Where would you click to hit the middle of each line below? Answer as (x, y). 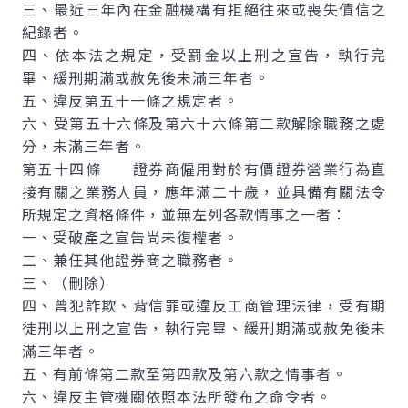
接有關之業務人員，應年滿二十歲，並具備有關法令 (204, 191)
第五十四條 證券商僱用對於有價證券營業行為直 (204, 168)
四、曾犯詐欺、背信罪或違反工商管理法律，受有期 (204, 305)
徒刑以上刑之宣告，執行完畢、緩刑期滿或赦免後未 (204, 328)
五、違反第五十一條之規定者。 (130, 100)
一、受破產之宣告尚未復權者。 (130, 237)
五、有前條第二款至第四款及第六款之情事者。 (184, 373)
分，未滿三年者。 (84, 146)
